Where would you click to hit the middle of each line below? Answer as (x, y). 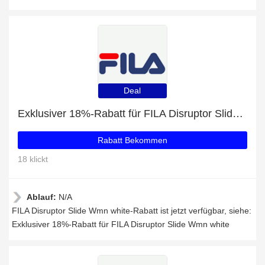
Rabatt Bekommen (132, 140)
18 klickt (33, 159)
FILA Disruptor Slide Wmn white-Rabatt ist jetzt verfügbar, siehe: (132, 211)
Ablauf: (43, 197)
